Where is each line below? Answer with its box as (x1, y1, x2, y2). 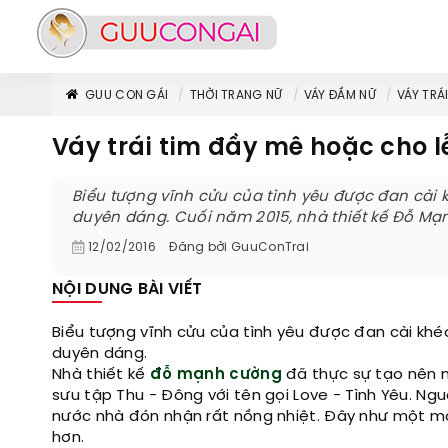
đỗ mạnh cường (149, 367, 282, 383)
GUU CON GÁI (85, 89, 169, 102)
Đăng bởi (166, 241, 231, 254)
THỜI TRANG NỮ (189, 89, 283, 102)
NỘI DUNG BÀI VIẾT (52, 281, 203, 298)
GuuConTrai (231, 241, 310, 254)
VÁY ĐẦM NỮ (303, 89, 376, 102)
